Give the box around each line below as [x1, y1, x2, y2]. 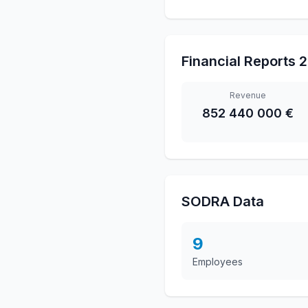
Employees [192, 256, 243, 267]
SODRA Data [181, 193, 264, 210]
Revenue [229, 90, 266, 100]
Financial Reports [181, 53, 296, 69]
